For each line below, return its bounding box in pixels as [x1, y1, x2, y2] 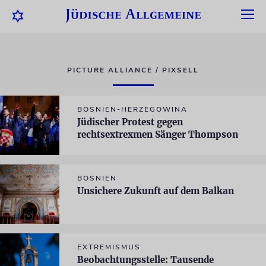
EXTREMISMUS [77, 242, 141, 252]
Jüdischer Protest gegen [77, 116, 183, 128]
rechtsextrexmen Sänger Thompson [77, 129, 238, 140]
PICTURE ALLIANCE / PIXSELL [67, 65, 199, 75]
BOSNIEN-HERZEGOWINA [77, 104, 188, 114]
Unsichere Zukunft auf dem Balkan [77, 185, 234, 197]
